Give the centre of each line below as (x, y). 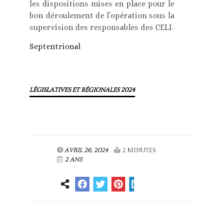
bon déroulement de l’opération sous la (102, 15)
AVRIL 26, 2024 (86, 150)
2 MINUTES (139, 150)
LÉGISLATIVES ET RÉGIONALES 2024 (82, 90)
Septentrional (55, 46)
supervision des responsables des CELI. (102, 27)
